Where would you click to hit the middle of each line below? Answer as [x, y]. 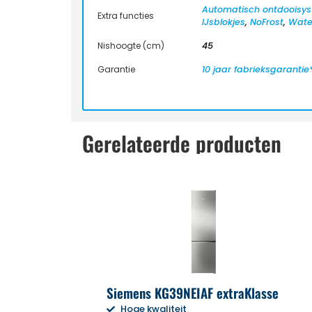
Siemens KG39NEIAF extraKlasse [193, 292]
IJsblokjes [224, 22]
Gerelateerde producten [182, 143]
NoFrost [267, 22]
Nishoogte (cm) [131, 45]
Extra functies [126, 15]
